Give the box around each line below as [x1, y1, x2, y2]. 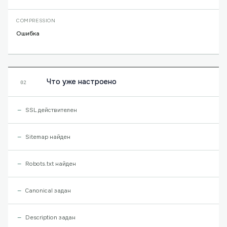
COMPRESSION [16, 17, 56, 24]
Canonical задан [25, 187, 71, 194]
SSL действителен [25, 106, 77, 113]
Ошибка [16, 30, 40, 37]
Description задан [25, 214, 75, 221]
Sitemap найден [25, 133, 70, 140]
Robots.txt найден [25, 160, 76, 167]
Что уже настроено [47, 77, 117, 86]
